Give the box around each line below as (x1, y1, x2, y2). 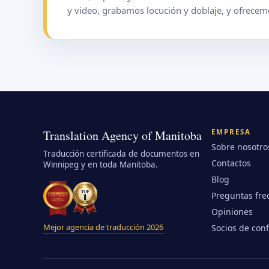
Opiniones (211, 206, 253, 217)
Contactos (211, 157, 251, 169)
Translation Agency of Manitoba (43, 127, 202, 144)
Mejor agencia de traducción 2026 (43, 222, 163, 232)
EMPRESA (211, 127, 252, 136)
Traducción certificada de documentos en (43, 148, 199, 159)
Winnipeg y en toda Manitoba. (43, 159, 158, 170)
